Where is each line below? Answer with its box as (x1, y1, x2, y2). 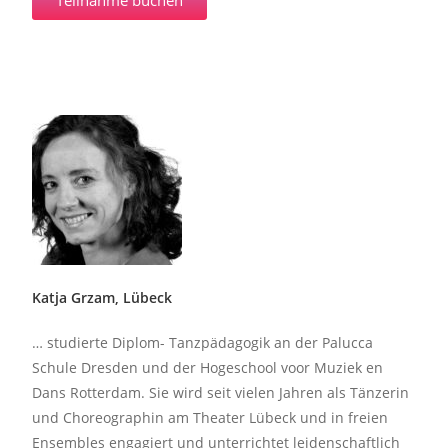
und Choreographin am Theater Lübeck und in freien (32, 407, 389, 427)
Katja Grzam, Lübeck (32, 287, 173, 307)
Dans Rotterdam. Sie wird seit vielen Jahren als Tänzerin (32, 382, 410, 402)
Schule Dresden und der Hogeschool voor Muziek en (32, 357, 384, 377)
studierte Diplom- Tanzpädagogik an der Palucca (47, 332, 374, 352)
